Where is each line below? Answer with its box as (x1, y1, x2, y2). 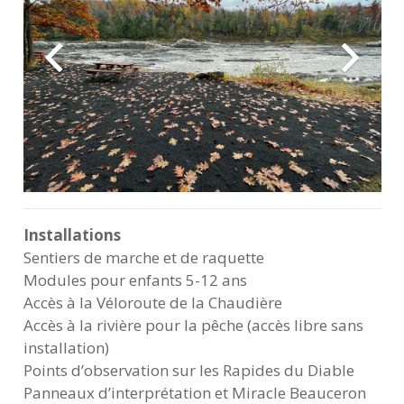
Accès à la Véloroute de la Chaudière (23, 291, 282, 313)
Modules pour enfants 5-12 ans (23, 269, 247, 290)
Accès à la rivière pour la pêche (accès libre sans (23, 314, 363, 335)
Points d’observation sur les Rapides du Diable (23, 359, 354, 381)
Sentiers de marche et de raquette (23, 246, 264, 268)
